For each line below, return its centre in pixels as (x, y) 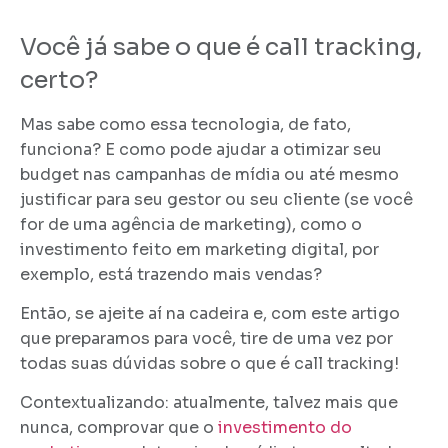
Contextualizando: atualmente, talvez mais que (209, 403)
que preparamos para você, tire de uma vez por (206, 339)
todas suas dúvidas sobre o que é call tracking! (209, 364)
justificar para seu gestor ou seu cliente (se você (216, 199)
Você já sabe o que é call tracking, (221, 47)
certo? (59, 80)
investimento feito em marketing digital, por (199, 249)
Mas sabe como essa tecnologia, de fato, (185, 124)
